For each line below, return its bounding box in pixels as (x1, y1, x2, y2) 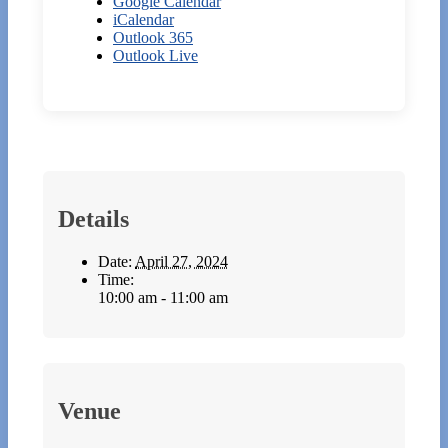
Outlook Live (113, 47, 198, 65)
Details (58, 206, 129, 233)
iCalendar (113, 11, 174, 29)
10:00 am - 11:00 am (98, 289, 228, 307)
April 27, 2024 (135, 253, 228, 271)
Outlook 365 (113, 29, 193, 47)
